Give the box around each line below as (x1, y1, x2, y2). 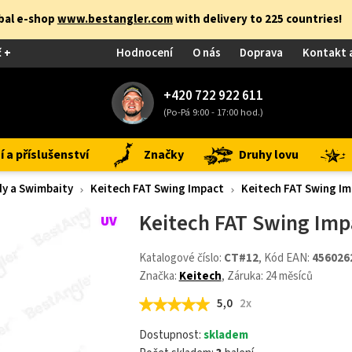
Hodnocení (116, 45, 174, 61)
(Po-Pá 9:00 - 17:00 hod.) (163, 104, 263, 119)
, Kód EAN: (258, 250, 312, 266)
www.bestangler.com (57, 11, 173, 27)
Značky (144, 146, 184, 163)
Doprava (240, 45, 284, 61)
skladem (203, 327, 248, 343)
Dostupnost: (138, 327, 203, 343)
